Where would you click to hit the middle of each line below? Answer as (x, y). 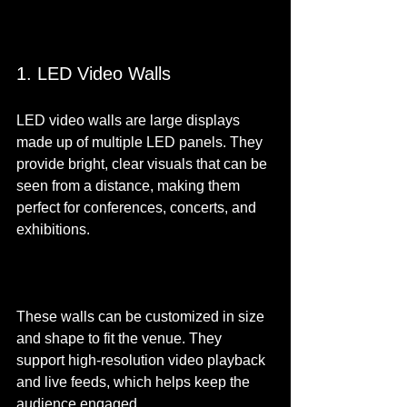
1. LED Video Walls (94, 74)
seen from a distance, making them (130, 186)
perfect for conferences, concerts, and (138, 208)
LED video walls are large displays (130, 120)
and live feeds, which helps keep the (135, 382)
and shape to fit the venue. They (121, 338)
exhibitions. (53, 229)
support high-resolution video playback (143, 360)
